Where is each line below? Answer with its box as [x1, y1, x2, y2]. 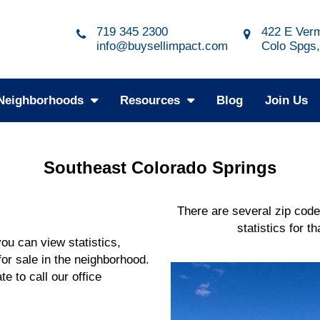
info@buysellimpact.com [96, 39, 229, 53]
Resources [120, 94, 180, 107]
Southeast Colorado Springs [44, 158, 276, 177]
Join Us [265, 94, 308, 107]
